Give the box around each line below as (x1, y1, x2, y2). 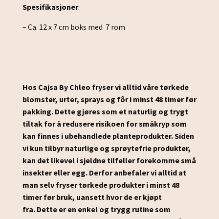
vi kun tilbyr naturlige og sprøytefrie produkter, (22, 143, 191, 153)
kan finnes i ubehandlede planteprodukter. (22, 131, 175, 141)
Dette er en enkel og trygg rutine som (37, 204, 171, 215)
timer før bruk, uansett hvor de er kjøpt (22, 192, 162, 202)
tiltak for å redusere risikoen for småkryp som (22, 119, 187, 129)
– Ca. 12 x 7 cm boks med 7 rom (22, 22, 125, 32)
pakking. (22, 107, 55, 117)
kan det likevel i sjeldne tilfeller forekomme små (22, 155, 196, 166)
